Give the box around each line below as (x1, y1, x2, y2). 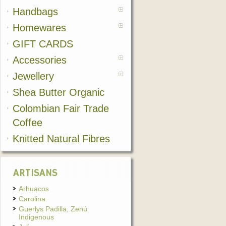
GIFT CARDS (13, 38, 73, 49)
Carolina (19, 195, 45, 203)
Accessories (13, 54, 67, 66)
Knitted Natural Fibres (13, 133, 110, 144)
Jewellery (13, 71, 54, 82)
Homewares (13, 22, 66, 33)
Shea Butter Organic (13, 87, 104, 98)
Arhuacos (19, 185, 49, 193)
